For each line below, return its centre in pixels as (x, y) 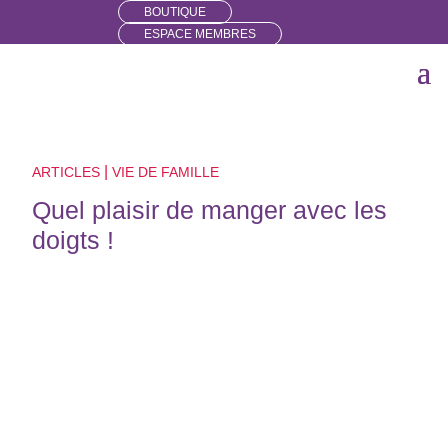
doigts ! (73, 239)
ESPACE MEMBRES (200, 34)
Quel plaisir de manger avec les (210, 209)
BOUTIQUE (175, 12)
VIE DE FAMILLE (166, 171)
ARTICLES (66, 171)
